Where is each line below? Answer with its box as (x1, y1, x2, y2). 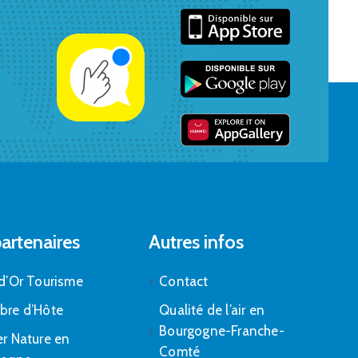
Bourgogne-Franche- (159, 323, 284, 340)
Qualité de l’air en (159, 302, 265, 319)
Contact (159, 273, 209, 290)
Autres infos (148, 230, 244, 254)
